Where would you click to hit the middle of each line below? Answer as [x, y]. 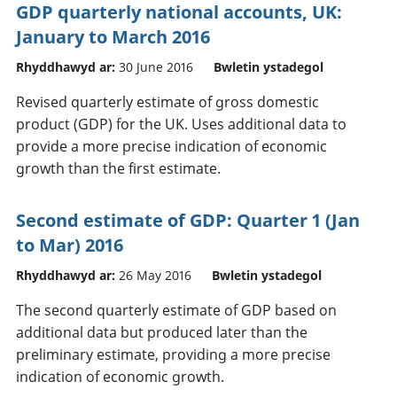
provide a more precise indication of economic [171, 146]
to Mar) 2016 [70, 245]
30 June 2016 [156, 66]
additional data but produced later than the [162, 332]
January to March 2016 [113, 36]
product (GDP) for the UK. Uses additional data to [181, 124]
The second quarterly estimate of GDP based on [176, 310]
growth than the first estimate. [118, 168]
